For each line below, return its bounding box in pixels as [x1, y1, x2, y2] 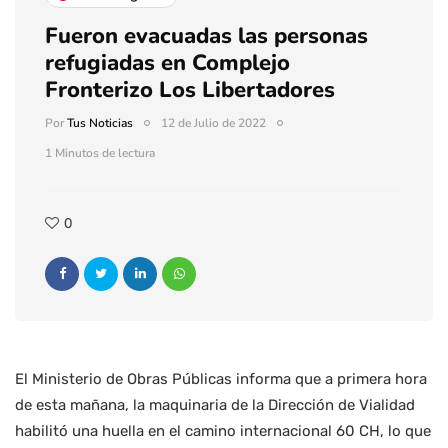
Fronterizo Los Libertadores [45, 75, 335, 106]
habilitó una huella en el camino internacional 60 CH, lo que [15, 422, 431, 441]
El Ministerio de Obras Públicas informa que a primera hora [15, 370, 427, 389]
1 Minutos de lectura [45, 145, 155, 162]
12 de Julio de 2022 [161, 115, 266, 132]
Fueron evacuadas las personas [45, 21, 368, 52]
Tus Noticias [67, 115, 133, 132]
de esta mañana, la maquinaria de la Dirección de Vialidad [15, 396, 415, 415]
